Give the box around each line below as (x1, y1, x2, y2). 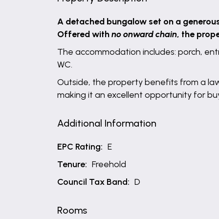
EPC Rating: (57, 141, 103, 152)
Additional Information (57, 117, 156, 129)
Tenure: (57, 159, 87, 170)
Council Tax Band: (57, 176, 130, 187)
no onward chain (111, 29, 177, 40)
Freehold (92, 159, 126, 170)
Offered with (57, 29, 111, 40)
